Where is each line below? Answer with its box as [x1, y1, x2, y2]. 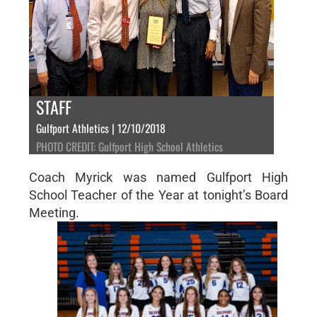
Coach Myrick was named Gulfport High [28, 169, 289, 185]
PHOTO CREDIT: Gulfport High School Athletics [35, 137, 223, 155]
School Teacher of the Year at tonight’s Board [28, 187, 289, 202]
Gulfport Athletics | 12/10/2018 [35, 119, 166, 137]
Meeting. [28, 204, 79, 220]
